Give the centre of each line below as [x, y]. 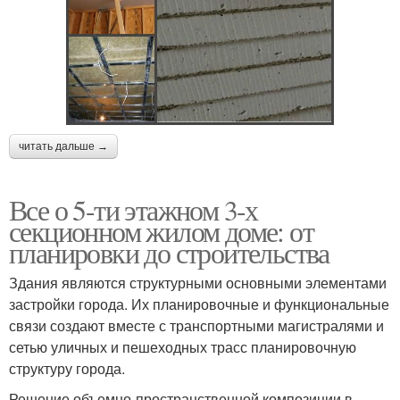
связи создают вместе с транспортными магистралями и [196, 325]
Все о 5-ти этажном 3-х [133, 209]
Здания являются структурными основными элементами [198, 282]
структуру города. [67, 368]
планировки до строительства [169, 252]
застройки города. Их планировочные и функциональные [199, 304]
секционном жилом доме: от [161, 230]
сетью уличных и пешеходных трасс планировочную [183, 346]
